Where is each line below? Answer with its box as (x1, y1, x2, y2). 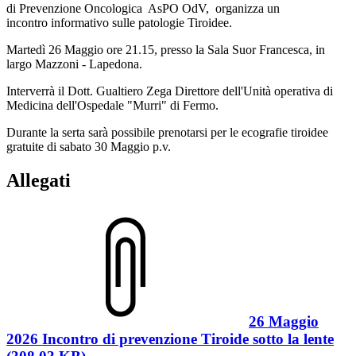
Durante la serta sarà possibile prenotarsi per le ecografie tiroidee (6, 125, 328, 139)
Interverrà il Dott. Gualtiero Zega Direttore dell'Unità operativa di (6, 83, 333, 98)
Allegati (6, 169, 71, 191)
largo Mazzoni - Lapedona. (6, 56, 142, 71)
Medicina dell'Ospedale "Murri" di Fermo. (6, 98, 219, 112)
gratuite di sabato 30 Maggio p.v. (6, 139, 171, 153)
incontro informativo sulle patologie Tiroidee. (6, 15, 232, 29)
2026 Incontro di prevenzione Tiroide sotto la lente (6, 330, 334, 347)
